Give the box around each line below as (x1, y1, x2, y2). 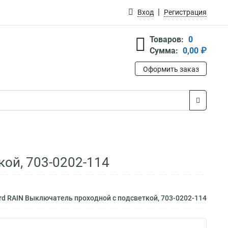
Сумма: (150, 46, 178, 55)
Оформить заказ (142, 65, 199, 73)
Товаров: (150, 35, 184, 44)
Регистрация (164, 8, 207, 16)
